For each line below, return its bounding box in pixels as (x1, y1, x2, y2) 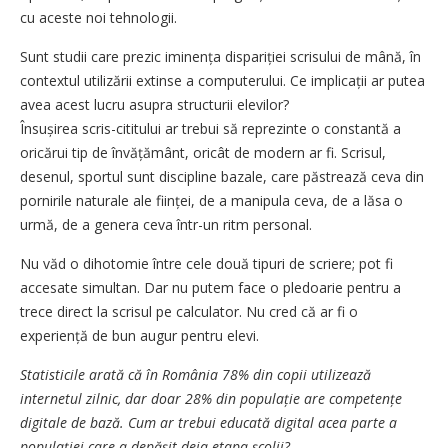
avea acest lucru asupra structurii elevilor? (20, 94, 289, 114)
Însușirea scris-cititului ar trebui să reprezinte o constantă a (20, 118, 401, 138)
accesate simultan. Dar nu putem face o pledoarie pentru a (20, 277, 401, 297)
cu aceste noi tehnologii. (20, 7, 181, 27)
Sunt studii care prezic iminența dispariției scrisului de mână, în (20, 46, 421, 66)
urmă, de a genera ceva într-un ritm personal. (20, 214, 312, 234)
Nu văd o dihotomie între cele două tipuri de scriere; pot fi (20, 253, 393, 273)
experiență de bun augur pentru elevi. (20, 325, 259, 345)
